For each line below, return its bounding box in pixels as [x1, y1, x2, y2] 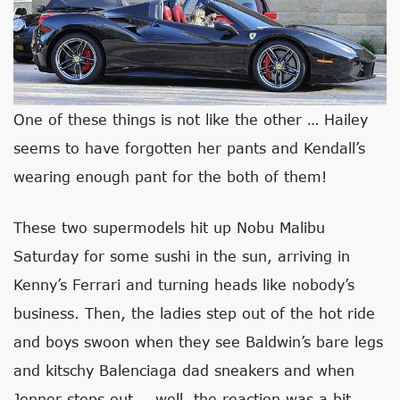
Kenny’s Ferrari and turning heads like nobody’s [13, 276, 354, 294]
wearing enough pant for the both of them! [13, 168, 327, 186]
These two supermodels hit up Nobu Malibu [13, 219, 325, 237]
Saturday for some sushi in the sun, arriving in [13, 247, 350, 265]
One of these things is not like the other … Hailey [13, 111, 368, 129]
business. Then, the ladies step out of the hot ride [13, 304, 375, 322]
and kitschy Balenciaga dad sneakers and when [13, 362, 354, 379]
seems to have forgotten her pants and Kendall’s [13, 139, 365, 157]
